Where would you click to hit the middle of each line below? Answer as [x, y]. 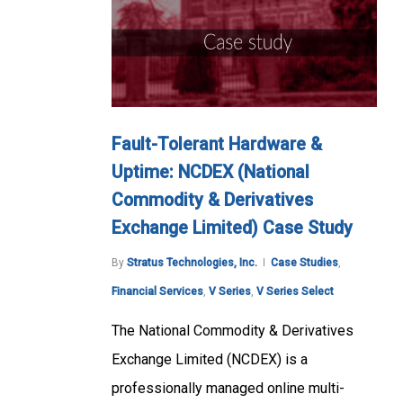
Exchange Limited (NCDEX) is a [210, 360]
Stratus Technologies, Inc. [192, 263]
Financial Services [157, 292]
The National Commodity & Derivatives [233, 331]
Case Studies [304, 263]
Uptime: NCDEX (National [210, 173]
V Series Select [295, 292]
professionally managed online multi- [228, 389]
